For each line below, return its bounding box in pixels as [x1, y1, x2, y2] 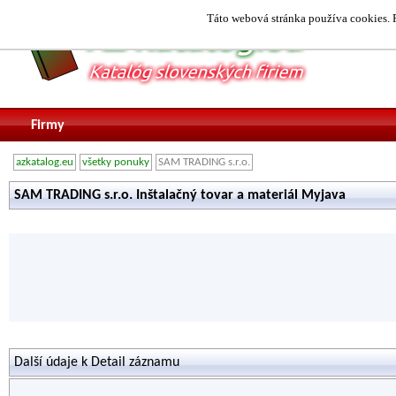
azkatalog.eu [16, 156, 73, 168]
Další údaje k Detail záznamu [14, 355, 179, 369]
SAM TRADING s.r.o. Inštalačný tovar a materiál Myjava [14, 188, 346, 202]
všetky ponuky [82, 156, 149, 168]
